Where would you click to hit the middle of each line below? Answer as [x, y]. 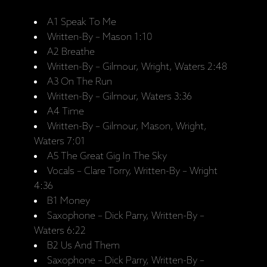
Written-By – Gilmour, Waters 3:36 [120, 97]
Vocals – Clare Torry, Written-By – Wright [133, 171]
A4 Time [66, 111]
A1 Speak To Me [82, 22]
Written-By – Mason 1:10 [100, 37]
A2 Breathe [71, 52]
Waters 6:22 [60, 231]
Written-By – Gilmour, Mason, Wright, [127, 126]
